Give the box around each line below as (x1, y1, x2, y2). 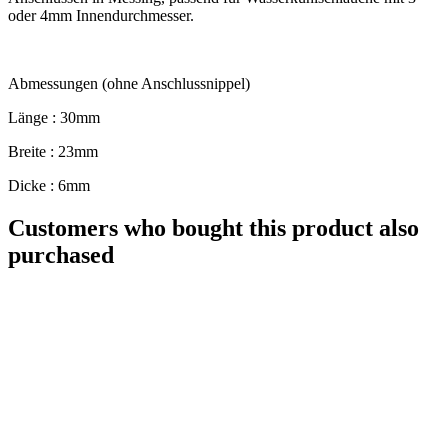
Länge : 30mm (8, 108, 100, 126)
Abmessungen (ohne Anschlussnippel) (8, 74, 250, 92)
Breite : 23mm (8, 142, 98, 160)
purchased (8, 241, 114, 268)
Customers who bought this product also (8, 214, 419, 241)
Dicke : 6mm (8, 176, 90, 194)
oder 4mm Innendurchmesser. (8, 6, 194, 24)
